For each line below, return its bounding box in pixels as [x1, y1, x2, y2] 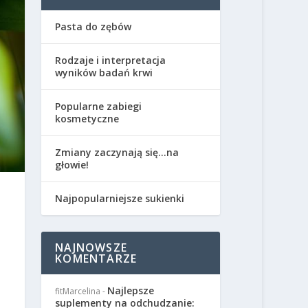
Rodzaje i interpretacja [55, 54, 166, 67]
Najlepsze [107, 284, 155, 298]
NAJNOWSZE [55, 240, 127, 256]
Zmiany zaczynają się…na [55, 146, 179, 159]
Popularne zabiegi [55, 100, 142, 113]
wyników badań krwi [55, 66, 153, 80]
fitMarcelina [55, 285, 101, 298]
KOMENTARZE [55, 251, 137, 267]
